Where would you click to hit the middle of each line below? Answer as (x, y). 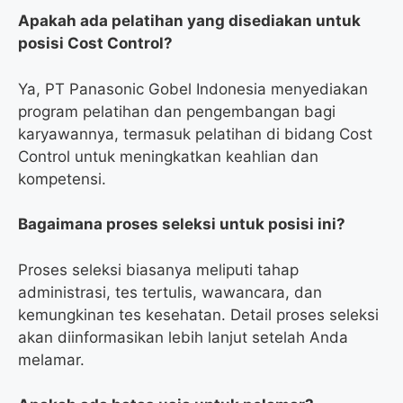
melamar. (51, 359)
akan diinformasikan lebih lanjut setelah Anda (183, 337)
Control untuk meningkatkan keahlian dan (168, 156)
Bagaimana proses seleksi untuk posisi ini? (182, 224)
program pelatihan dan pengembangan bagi (177, 111)
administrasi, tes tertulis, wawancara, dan (170, 292)
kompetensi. (62, 179)
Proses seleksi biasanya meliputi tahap (158, 269)
